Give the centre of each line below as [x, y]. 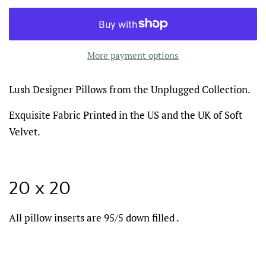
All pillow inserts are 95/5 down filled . [94, 217]
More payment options [133, 55]
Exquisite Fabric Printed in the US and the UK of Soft [126, 115]
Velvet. [25, 131]
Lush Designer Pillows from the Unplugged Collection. [130, 89]
